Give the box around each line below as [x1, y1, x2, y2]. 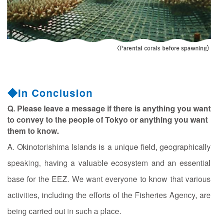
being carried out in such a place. [7, 205, 121, 217]
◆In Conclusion [7, 86, 93, 100]
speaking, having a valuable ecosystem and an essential [7, 157, 211, 169]
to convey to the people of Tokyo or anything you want [7, 114, 208, 126]
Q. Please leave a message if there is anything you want [7, 103, 211, 114]
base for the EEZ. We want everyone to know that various [7, 173, 211, 185]
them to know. [7, 125, 59, 137]
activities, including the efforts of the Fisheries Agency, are [7, 189, 211, 201]
